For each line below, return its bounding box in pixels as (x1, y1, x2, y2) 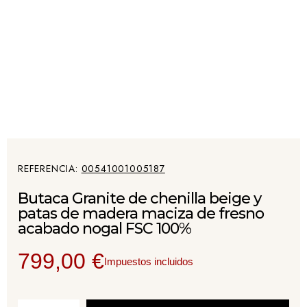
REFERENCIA (18, 162, 76, 175)
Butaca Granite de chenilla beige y (18, 189, 261, 208)
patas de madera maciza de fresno (18, 204, 264, 223)
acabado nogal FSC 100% (18, 219, 191, 238)
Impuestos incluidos (104, 255, 193, 267)
